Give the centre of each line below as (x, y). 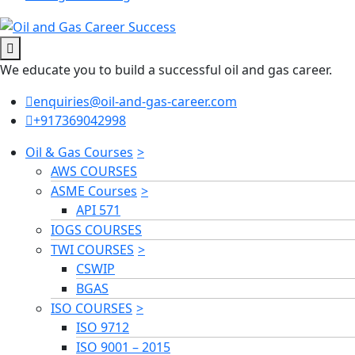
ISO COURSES (92, 309)
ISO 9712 (103, 328)
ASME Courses (94, 191)
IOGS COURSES (96, 230)
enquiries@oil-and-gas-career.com (135, 102)
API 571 (98, 210)
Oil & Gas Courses (79, 153)
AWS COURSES (94, 172)
